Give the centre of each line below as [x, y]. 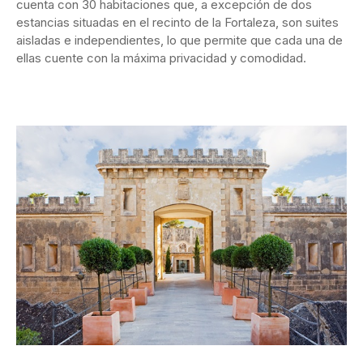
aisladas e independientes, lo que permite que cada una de [179, 40]
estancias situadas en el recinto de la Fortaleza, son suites [177, 22]
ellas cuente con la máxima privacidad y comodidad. [161, 58]
